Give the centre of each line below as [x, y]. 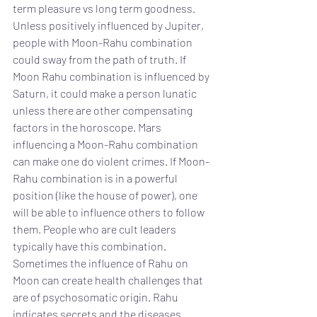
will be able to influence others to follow [110, 212]
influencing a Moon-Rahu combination [106, 144]
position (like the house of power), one [106, 195]
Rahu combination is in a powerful [96, 178]
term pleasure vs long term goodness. [105, 8]
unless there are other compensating [104, 110]
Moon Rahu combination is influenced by [112, 76]
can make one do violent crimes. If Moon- [111, 161]
